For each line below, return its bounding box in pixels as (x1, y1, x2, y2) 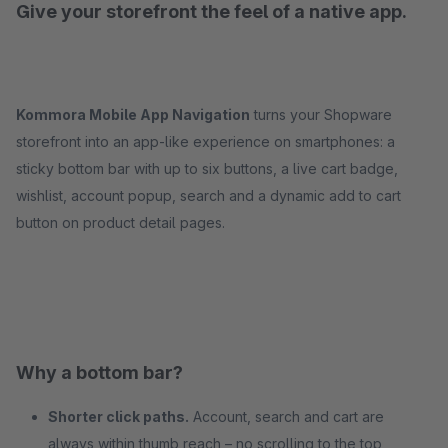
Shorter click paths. (48, 408, 189, 425)
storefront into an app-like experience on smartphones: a (16, 133, 395, 150)
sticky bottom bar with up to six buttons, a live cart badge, (16, 160, 398, 177)
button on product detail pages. (16, 214, 225, 231)
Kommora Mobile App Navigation (16, 106, 250, 123)
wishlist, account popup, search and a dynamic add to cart (16, 187, 401, 204)
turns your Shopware (250, 106, 392, 123)
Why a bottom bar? (16, 362, 183, 383)
